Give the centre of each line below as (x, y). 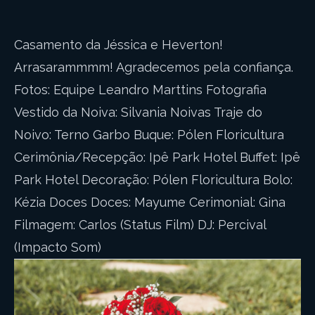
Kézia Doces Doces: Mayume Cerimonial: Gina (150, 202)
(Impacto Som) (58, 247)
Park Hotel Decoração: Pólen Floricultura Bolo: (153, 180)
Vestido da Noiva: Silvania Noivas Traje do (138, 112)
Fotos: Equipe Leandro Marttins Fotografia (140, 90)
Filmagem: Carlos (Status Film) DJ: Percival (140, 225)
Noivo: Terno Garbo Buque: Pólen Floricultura (149, 135)
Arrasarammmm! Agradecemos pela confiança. (154, 67)
